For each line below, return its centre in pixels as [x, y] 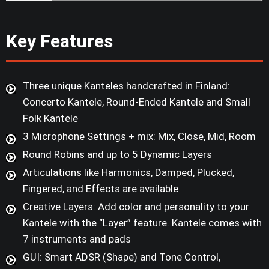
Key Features [59, 41]
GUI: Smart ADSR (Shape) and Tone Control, [122, 257]
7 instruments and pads [77, 239]
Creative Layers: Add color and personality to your [136, 206]
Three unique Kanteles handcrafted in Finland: [126, 86]
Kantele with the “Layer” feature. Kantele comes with [142, 222]
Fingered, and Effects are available [101, 188]
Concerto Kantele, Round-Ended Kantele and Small [137, 102]
